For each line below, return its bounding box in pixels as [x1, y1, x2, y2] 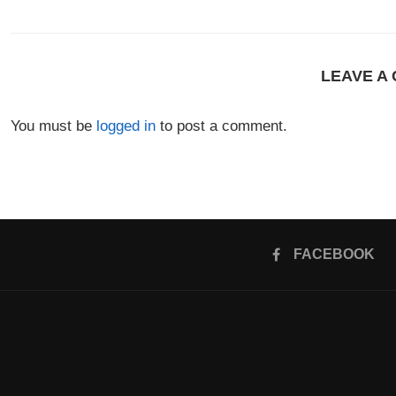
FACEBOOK [293, 246, 375, 262]
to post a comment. [156, 117, 287, 134]
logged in [96, 117, 156, 134]
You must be [11, 117, 96, 134]
